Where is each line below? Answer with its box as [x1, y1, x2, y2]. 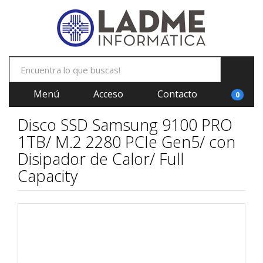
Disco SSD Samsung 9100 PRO [18, 114, 232, 136]
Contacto [155, 87, 197, 100]
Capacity [18, 165, 77, 187]
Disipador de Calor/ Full [18, 148, 184, 170]
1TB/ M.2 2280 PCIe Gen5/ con [18, 131, 235, 153]
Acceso [91, 87, 123, 100]
